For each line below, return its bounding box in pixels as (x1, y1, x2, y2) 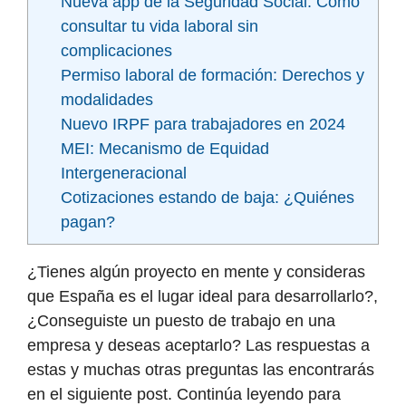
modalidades (60, 91, 153, 110)
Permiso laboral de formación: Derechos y (60, 66, 364, 85)
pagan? (60, 213, 115, 232)
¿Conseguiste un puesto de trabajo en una (27, 312, 335, 331)
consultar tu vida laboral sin (60, 17, 258, 36)
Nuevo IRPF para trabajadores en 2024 (60, 115, 345, 134)
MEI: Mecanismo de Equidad (60, 140, 269, 159)
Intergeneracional (60, 164, 187, 183)
